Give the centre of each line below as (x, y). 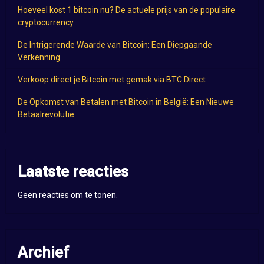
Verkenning (39, 57)
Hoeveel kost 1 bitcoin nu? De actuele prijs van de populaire (126, 10)
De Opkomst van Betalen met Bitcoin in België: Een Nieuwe (126, 102)
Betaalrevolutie (46, 115)
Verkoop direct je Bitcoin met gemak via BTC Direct (111, 80)
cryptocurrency (45, 23)
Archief (43, 253)
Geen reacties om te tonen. (67, 195)
